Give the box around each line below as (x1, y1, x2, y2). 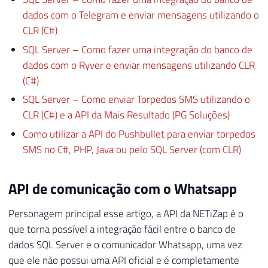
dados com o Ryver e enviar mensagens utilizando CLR (22, 57, 255, 73)
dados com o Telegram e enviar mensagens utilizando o (22, 7, 259, 23)
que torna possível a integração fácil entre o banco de (8, 221, 236, 237)
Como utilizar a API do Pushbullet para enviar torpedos (22, 126, 255, 142)
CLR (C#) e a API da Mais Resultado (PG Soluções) (22, 107, 230, 123)
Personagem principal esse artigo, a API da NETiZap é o (8, 205, 243, 221)
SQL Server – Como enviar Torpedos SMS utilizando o (22, 92, 250, 108)
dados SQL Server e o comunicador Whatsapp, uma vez (8, 236, 242, 252)
